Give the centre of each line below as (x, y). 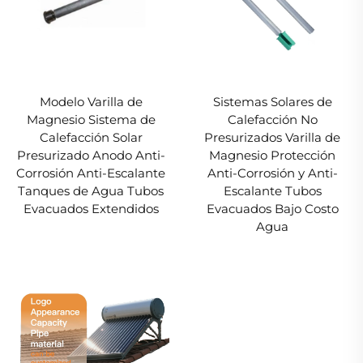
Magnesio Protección (272, 155)
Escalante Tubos (272, 190)
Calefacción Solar (91, 137)
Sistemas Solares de (272, 101)
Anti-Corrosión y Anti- (272, 173)
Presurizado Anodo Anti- (91, 155)
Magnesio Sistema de (91, 119)
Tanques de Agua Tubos (91, 190)
